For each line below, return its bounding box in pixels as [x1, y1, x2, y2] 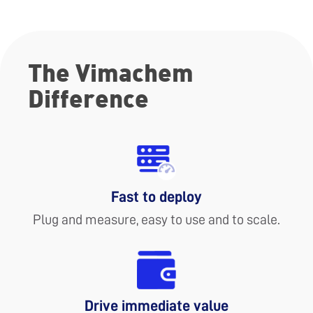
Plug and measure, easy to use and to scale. [33, 212, 280, 226]
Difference [28, 81, 149, 112]
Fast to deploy [111, 189, 202, 205]
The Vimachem [28, 55, 194, 87]
